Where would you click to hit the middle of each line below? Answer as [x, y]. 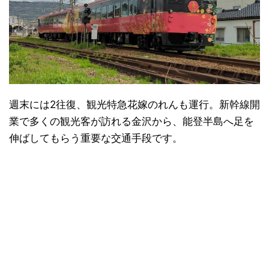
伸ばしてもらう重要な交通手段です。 [96, 138]
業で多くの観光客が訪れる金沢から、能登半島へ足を [131, 121]
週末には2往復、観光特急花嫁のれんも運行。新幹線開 [134, 104]
